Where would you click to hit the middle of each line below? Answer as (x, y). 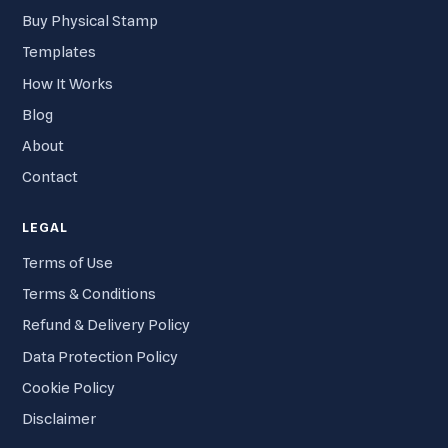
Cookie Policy (68, 388)
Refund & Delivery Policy (106, 325)
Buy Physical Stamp (90, 20)
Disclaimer (59, 419)
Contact (50, 177)
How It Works (67, 83)
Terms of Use (67, 262)
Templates (59, 52)
